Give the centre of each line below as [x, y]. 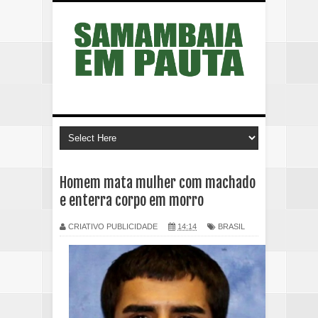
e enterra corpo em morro [132, 201]
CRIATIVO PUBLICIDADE [113, 227]
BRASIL [231, 227]
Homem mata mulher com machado [158, 183]
